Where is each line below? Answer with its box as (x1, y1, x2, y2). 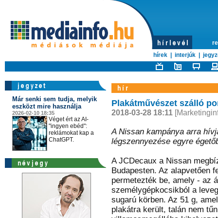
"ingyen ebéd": (48, 123, 87, 129)
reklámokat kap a (48, 129, 94, 136)
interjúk (174, 52, 196, 58)
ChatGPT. (48, 136, 74, 143)
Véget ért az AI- (48, 116, 89, 123)
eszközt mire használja (12, 103, 81, 110)
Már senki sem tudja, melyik (12, 95, 97, 103)
